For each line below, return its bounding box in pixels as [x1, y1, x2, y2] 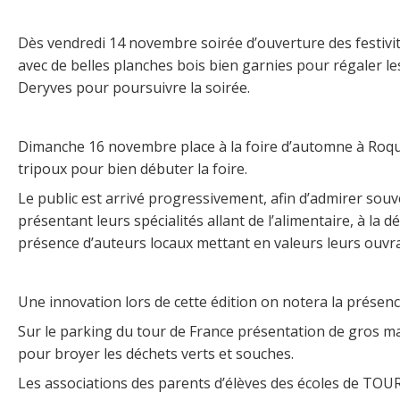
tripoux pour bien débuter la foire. [18, 159, 247, 179]
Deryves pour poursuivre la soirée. [18, 78, 250, 98]
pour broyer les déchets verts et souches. [18, 344, 294, 364]
